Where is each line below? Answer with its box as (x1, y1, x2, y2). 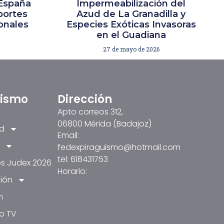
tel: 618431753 (57, 153, 108, 165)
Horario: (57, 165, 87, 177)
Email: (57, 129, 79, 141)
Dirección (57, 91, 112, 107)
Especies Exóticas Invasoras (66, 19, 196, 30)
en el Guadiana (96, 29, 166, 41)
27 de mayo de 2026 (102, 45, 159, 53)
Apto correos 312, (57, 106, 123, 118)
